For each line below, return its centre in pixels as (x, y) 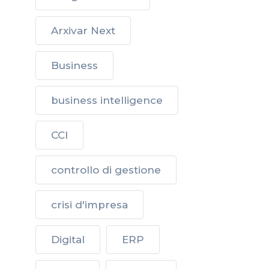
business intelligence (107, 100)
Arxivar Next (83, 31)
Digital (68, 240)
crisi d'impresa (89, 205)
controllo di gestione (106, 170)
